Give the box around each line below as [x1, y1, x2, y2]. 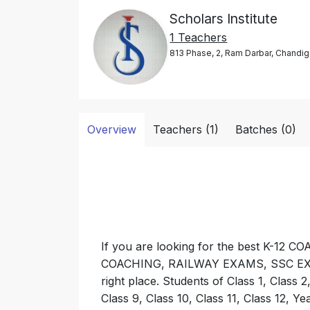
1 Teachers [170, 30, 228, 44]
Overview [87, 122, 136, 137]
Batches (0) [235, 122, 296, 137]
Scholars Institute [170, 10, 278, 27]
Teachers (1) [153, 122, 219, 137]
